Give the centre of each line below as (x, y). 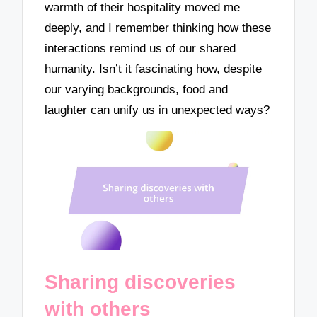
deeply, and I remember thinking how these (158, 28)
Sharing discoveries (140, 282)
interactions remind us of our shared (140, 48)
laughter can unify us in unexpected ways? (157, 110)
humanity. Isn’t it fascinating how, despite (154, 69)
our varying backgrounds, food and (137, 89)
